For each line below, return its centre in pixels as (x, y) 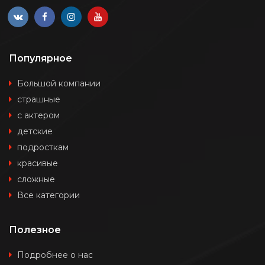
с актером (38, 115)
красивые (38, 163)
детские (35, 131)
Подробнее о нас (55, 255)
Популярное (41, 58)
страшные (39, 99)
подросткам (43, 147)
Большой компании (59, 83)
